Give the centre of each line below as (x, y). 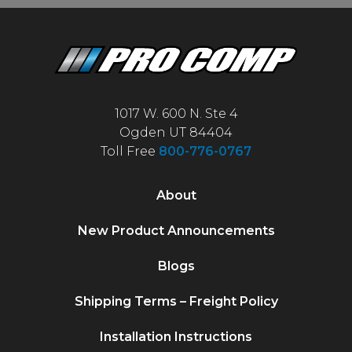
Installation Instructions (176, 336)
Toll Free (130, 151)
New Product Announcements (176, 230)
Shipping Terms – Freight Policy (176, 301)
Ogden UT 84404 (176, 132)
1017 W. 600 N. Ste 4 (176, 113)
